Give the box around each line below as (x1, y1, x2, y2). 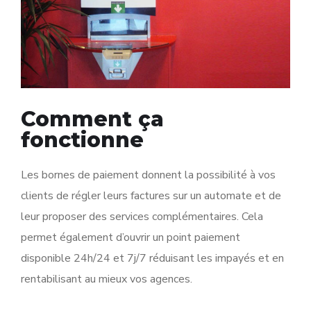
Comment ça (21, 106, 164, 132)
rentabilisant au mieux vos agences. (21, 271, 192, 287)
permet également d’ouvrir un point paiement (21, 229, 240, 245)
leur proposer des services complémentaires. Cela (21, 208, 263, 224)
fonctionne (21, 126, 144, 153)
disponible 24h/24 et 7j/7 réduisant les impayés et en (21, 250, 284, 266)
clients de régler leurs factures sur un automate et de (21, 187, 281, 203)
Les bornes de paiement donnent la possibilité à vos (21, 167, 276, 183)
